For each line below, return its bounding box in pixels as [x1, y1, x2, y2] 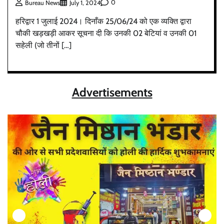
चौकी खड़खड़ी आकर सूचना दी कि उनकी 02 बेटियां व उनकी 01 [15, 28, 196, 38]
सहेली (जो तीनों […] [15, 40, 71, 50]
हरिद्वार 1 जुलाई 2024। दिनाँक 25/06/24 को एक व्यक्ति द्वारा [15, 16, 191, 26]
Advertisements [71, 84, 152, 99]
